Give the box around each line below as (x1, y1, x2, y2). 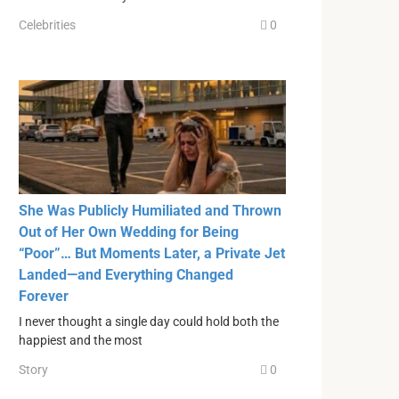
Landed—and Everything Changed (19, 265, 233, 283)
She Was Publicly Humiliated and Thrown (19, 201, 281, 219)
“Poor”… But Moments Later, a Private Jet (19, 244, 285, 262)
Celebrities (19, 18, 76, 33)
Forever (19, 287, 69, 305)
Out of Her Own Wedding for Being (19, 223, 239, 240)
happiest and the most (19, 332, 142, 348)
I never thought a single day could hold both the (19, 313, 279, 330)
